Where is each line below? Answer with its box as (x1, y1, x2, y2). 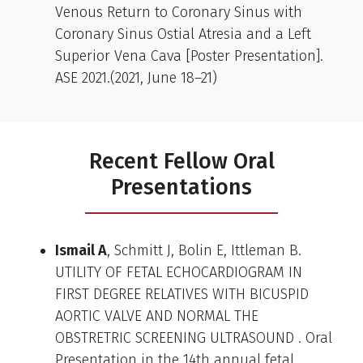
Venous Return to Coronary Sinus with (55, 3, 302, 22)
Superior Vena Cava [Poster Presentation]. (55, 47, 323, 66)
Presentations (111, 174, 252, 201)
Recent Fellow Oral (88, 148, 275, 175)
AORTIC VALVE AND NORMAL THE (55, 307, 258, 326)
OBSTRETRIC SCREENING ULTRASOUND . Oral (55, 329, 332, 348)
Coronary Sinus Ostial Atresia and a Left (55, 25, 311, 44)
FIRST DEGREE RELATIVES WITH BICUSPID (55, 285, 309, 304)
